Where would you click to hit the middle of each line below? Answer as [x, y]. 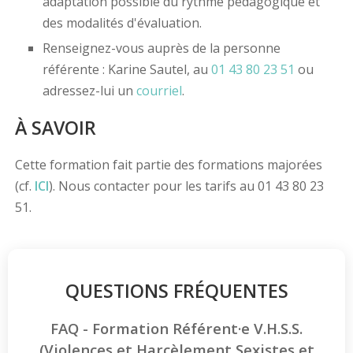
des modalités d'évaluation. [122, 23]
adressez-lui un [89, 91]
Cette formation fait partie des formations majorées [168, 165]
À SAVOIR [55, 128]
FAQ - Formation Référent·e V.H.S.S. [176, 329]
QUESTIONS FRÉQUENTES [176, 291]
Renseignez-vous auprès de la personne [161, 48]
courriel [159, 91]
